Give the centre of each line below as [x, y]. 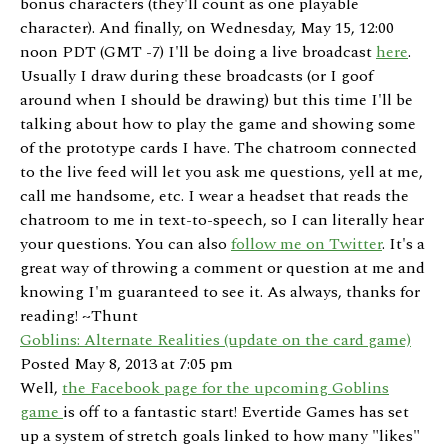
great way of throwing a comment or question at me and [222, 267]
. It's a [403, 243]
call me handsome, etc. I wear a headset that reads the [214, 195]
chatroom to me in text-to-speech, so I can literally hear [222, 219]
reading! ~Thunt [79, 315]
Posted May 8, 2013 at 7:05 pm [126, 363]
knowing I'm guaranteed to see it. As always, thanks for [220, 291]
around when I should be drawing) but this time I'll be [216, 99]
